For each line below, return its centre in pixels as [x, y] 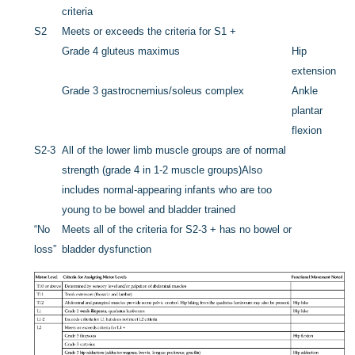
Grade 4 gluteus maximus [121, 52]
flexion [307, 131]
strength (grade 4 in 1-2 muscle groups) [152, 170]
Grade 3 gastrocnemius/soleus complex [153, 91]
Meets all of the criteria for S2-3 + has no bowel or [177, 230]
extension [314, 71]
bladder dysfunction [107, 250]
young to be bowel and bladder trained [149, 210]
